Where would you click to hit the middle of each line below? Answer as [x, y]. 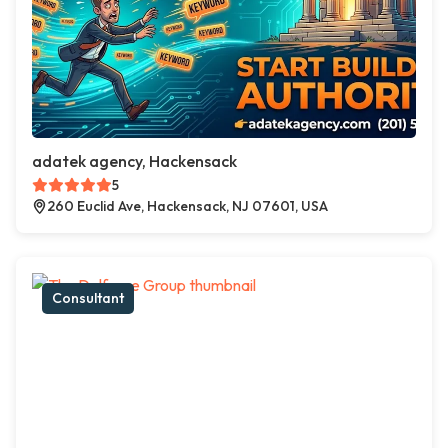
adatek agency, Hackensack [134, 161]
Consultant [88, 298]
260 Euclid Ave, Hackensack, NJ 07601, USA [187, 206]
